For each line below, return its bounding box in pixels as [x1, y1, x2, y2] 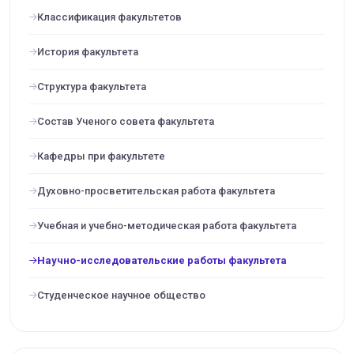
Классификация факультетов [37, 11, 182, 23]
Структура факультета [37, 81, 146, 92]
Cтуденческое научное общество [37, 289, 205, 301]
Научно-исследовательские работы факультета [37, 254, 287, 266]
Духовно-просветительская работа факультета [37, 185, 275, 197]
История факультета [37, 46, 138, 58]
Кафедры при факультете [37, 150, 165, 162]
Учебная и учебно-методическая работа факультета [37, 220, 296, 232]
